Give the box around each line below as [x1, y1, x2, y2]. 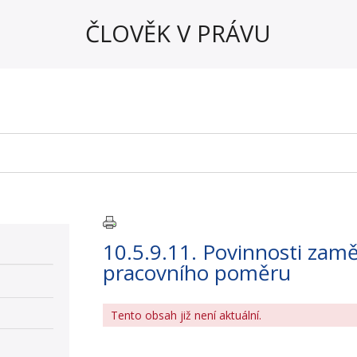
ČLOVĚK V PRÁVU [85, 18, 272, 49]
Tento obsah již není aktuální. [111, 307, 262, 323]
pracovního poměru [103, 257, 292, 287]
